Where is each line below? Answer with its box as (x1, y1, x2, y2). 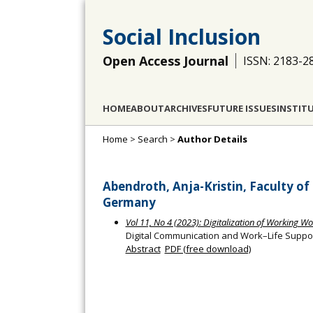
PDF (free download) (164, 242, 251, 256)
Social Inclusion (103, 22, 261, 51)
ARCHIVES (164, 102, 208, 115)
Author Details (177, 133, 247, 145)
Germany (103, 194, 156, 210)
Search (138, 133, 168, 145)
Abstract (125, 242, 161, 256)
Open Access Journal (103, 52, 228, 69)
